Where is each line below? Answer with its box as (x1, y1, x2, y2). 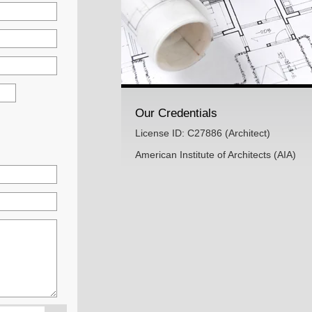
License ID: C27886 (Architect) (135, 127, 270, 139)
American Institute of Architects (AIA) (135, 149, 296, 161)
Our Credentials (135, 106, 217, 120)
